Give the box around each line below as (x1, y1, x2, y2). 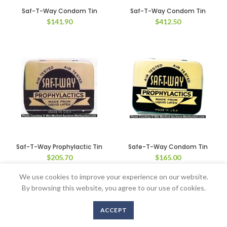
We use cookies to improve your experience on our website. (19, 172, 208, 181)
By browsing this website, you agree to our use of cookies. (21, 183, 206, 192)
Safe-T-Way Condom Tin (128, 142, 208, 151)
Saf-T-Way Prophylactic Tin (16, 142, 102, 151)
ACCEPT (100, 206, 127, 214)
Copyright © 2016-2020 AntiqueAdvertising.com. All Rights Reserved (24, 199, 203, 206)
